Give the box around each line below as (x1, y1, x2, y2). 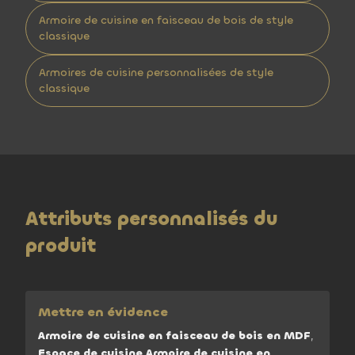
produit (25, 233, 96, 258)
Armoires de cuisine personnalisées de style (39, 65, 273, 80)
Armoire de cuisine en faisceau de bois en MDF (38, 328, 311, 343)
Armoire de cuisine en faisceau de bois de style (39, 13, 293, 28)
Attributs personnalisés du (25, 206, 277, 231)
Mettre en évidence (38, 303, 168, 320)
